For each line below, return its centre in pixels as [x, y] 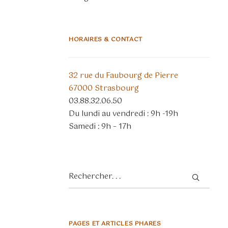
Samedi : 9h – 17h [100, 126]
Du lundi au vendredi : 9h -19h [123, 114]
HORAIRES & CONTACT [106, 40]
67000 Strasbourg [104, 88]
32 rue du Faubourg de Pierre [123, 76]
